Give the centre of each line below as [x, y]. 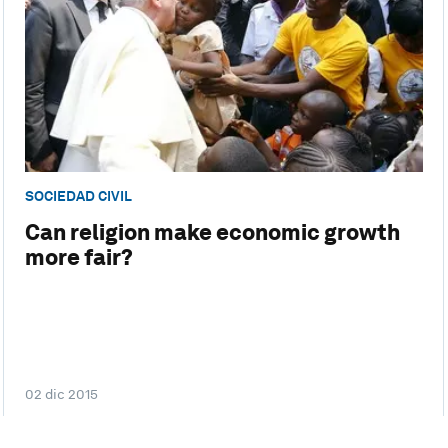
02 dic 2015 [61, 394]
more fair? [78, 257]
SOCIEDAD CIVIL [78, 195]
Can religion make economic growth [212, 232]
